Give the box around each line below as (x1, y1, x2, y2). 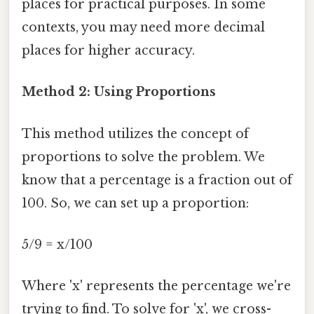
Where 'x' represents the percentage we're (22, 278, 291, 294)
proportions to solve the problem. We (22, 149, 265, 165)
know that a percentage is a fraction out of (22, 172, 292, 188)
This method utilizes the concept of (22, 125, 249, 142)
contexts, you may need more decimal (22, 20, 265, 36)
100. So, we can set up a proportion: (22, 195, 249, 211)
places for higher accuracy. (22, 43, 195, 59)
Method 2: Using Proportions (22, 84, 216, 100)
